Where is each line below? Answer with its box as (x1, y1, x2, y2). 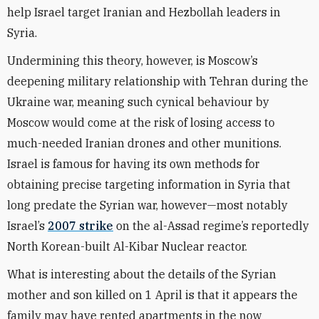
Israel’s (7, 219, 48, 233)
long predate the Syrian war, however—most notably (7, 198, 288, 212)
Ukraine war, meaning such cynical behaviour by (7, 95, 269, 109)
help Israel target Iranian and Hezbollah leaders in (7, 5, 281, 19)
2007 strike (48, 219, 113, 233)
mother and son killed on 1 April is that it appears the (7, 288, 298, 302)
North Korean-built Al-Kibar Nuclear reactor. (7, 239, 247, 253)
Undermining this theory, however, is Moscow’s (7, 53, 258, 68)
